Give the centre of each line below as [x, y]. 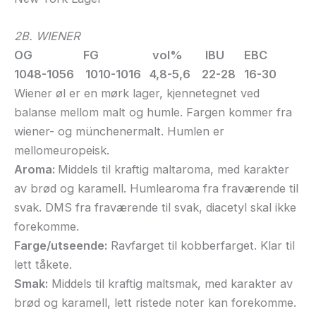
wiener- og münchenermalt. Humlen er [119, 131]
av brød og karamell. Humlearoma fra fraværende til [156, 188]
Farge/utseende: [61, 245]
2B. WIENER [47, 36]
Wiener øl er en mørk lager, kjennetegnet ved [137, 93]
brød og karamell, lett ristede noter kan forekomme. [155, 302]
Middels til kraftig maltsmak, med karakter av [170, 283]
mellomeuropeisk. [62, 150]
